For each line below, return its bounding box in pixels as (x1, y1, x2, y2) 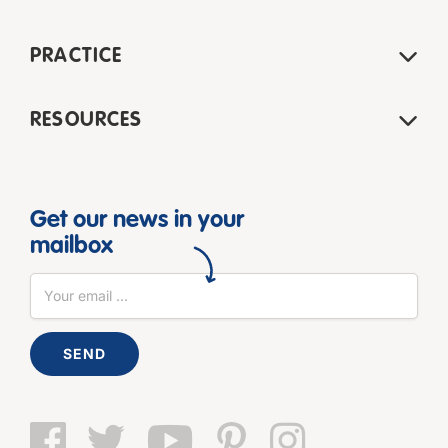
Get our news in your (30, 209, 244, 234)
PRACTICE (30, 47, 123, 68)
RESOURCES (30, 111, 143, 132)
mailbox (30, 235, 113, 260)
